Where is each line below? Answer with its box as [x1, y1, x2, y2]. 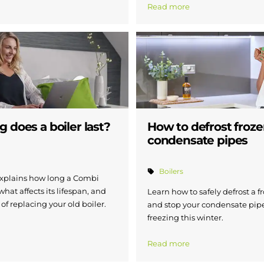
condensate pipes [147, 133, 248, 147]
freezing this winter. [147, 213, 223, 223]
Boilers [159, 167, 184, 176]
